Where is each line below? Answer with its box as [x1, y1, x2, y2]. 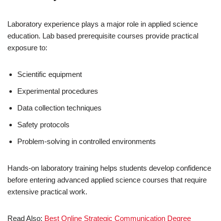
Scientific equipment [17, 70, 82, 78]
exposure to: [7, 43, 47, 52]
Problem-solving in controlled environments [17, 137, 156, 146]
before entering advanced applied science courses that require [7, 175, 207, 184]
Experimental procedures [17, 86, 98, 95]
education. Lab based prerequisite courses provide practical [7, 31, 198, 40]
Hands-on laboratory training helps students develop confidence [7, 163, 211, 172]
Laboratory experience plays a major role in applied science [7, 19, 198, 28]
